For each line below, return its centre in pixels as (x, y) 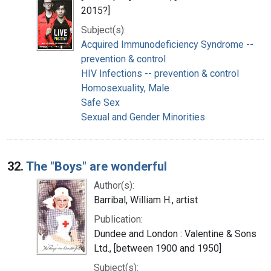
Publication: (118, 219)
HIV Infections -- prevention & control (160, 73)
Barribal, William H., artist (146, 200)
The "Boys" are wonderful (96, 166)
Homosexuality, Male (125, 88)
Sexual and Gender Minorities (143, 117)
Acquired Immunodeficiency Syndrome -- (167, 44)
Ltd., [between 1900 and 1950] (158, 248)
